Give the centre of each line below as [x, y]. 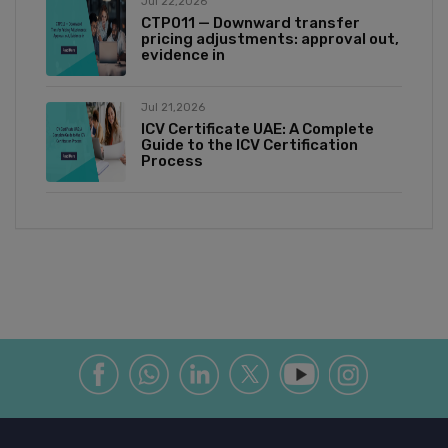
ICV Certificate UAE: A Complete [257, 129]
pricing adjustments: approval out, [270, 39]
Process [172, 161]
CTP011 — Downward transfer [250, 23]
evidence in [183, 55]
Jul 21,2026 [173, 108]
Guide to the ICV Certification [249, 145]
